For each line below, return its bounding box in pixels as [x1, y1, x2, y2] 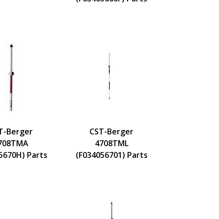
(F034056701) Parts [75, 149, 148, 160]
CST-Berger [89, 126, 133, 137]
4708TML [94, 137, 129, 149]
